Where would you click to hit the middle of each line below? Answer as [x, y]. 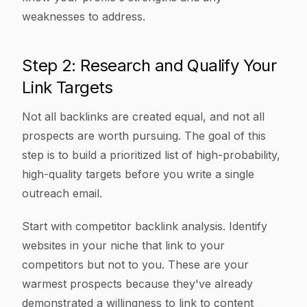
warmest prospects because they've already [137, 284]
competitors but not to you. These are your [135, 265]
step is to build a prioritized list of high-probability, [151, 155]
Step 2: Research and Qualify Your [149, 65]
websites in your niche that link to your [123, 245]
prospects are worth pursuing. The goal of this [144, 136]
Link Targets [67, 87]
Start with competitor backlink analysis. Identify [145, 226]
